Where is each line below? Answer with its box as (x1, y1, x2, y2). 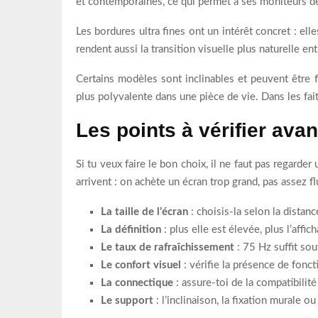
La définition (101, 224, 161, 235)
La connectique (101, 277, 173, 288)
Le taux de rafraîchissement (101, 241, 234, 253)
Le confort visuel (101, 259, 181, 270)
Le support (101, 295, 153, 306)
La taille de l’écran (101, 206, 188, 217)
